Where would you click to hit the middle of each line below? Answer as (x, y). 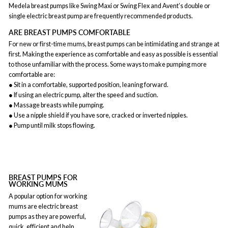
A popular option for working (48, 196)
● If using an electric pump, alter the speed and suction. (83, 95)
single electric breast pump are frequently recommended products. (101, 16)
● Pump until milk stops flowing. (52, 125)
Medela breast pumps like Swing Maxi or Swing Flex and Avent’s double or (109, 6)
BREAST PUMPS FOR (43, 177)
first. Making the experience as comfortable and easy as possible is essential (113, 54)
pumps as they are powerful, (47, 216)
